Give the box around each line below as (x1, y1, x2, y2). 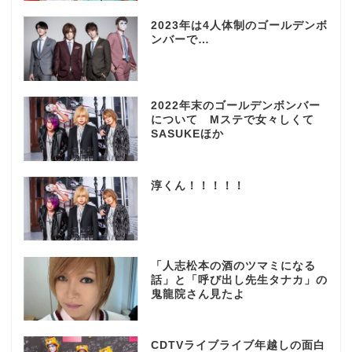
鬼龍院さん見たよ (150, 288, 245, 300)
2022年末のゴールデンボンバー (150, 99, 321, 112)
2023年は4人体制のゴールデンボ (150, 19, 328, 31)
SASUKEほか (150, 127, 224, 140)
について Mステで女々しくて (150, 113, 314, 126)
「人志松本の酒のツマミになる (150, 259, 316, 272)
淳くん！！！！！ (150, 179, 245, 192)
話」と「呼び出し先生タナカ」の (150, 273, 328, 286)
